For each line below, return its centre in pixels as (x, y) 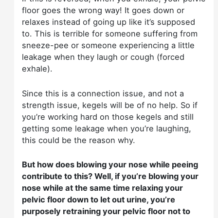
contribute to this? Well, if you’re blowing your (110, 176)
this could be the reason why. (79, 140)
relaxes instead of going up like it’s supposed (109, 22)
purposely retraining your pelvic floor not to (106, 211)
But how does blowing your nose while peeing (110, 164)
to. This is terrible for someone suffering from (110, 34)
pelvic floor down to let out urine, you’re (99, 199)
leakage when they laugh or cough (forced (103, 57)
